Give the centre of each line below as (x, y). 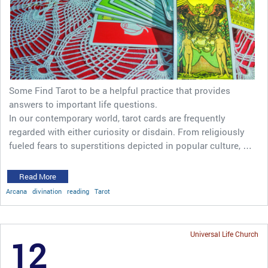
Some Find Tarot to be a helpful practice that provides (120, 91)
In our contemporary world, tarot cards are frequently (117, 118)
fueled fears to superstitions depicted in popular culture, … (130, 146)
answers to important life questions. (83, 104)
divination (47, 191)
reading (78, 191)
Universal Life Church (224, 234)
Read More (38, 177)
